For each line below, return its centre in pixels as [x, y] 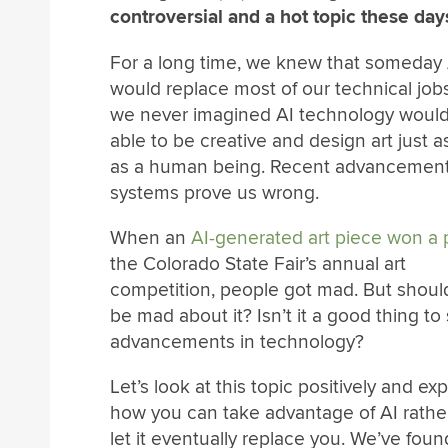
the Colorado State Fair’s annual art [258, 263]
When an [150, 237]
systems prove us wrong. [214, 192]
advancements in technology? [237, 341]
